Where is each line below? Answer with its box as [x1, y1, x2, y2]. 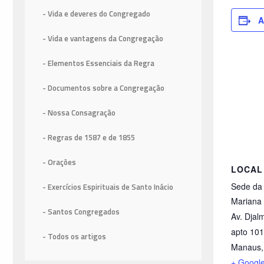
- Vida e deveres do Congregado [42, 8, 150, 20]
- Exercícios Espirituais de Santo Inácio [42, 181, 173, 193]
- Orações [42, 156, 76, 169]
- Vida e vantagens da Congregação [42, 32, 163, 45]
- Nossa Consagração [42, 107, 115, 119]
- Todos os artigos [42, 230, 106, 243]
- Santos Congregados [42, 206, 120, 218]
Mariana [231, 195, 262, 207]
